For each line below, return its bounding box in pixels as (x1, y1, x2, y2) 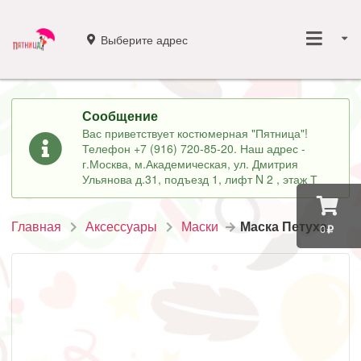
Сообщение (82, 106, 159, 125)
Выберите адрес (100, 31, 188, 48)
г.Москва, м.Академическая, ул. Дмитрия (82, 156, 299, 172)
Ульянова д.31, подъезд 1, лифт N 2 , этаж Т (82, 171, 318, 188)
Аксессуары (85, 217, 158, 236)
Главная (11, 217, 61, 236)
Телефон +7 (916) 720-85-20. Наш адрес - (82, 140, 306, 157)
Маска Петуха (239, 217, 327, 236)
